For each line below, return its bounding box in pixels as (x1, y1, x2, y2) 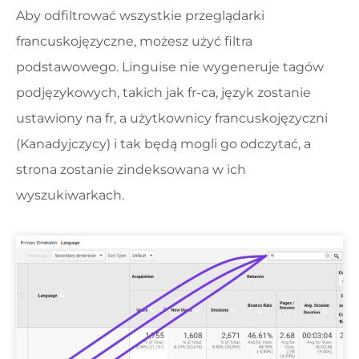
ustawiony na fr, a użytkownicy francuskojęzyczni (16, 110, 328, 126)
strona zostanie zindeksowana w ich (16, 161, 246, 177)
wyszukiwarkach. (16, 187, 124, 203)
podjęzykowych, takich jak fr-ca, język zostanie (16, 84, 311, 100)
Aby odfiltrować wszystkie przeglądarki (16, 7, 264, 23)
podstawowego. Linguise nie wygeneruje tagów (16, 58, 324, 75)
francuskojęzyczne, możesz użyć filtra (16, 33, 252, 49)
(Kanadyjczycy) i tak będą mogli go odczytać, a (16, 135, 311, 151)
